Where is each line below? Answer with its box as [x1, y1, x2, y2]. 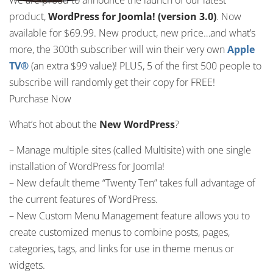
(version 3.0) [158, 10, 216, 23]
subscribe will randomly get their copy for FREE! [9, 76, 215, 89]
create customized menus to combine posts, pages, [9, 225, 230, 239]
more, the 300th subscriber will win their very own [9, 43, 227, 56]
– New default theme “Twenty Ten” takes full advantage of [9, 176, 255, 190]
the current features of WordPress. [9, 193, 158, 206]
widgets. [9, 258, 45, 272]
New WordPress [99, 118, 175, 131]
